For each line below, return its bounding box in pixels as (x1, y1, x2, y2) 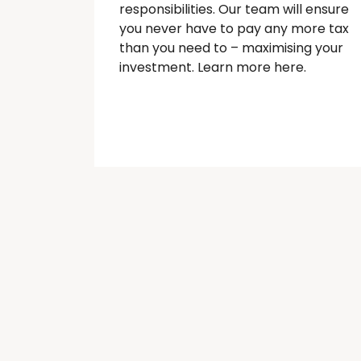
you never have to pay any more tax (119, 19, 349, 38)
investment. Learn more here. (119, 58, 306, 77)
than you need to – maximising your (119, 39, 343, 57)
